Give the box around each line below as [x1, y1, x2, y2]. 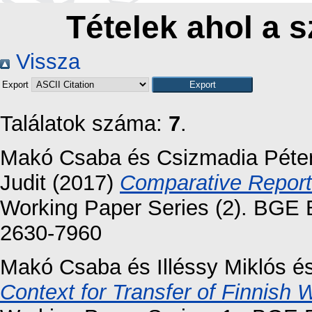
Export [2, 79, 31, 90]
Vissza [10, 49, 80, 74]
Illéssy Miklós [157, 254, 286, 279]
